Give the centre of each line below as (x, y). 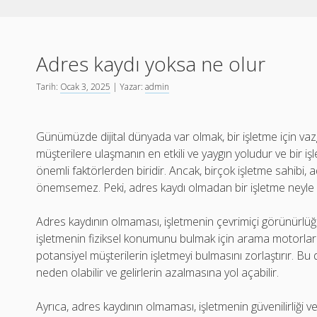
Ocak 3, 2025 (86, 87)
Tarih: (48, 87)
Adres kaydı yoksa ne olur (151, 64)
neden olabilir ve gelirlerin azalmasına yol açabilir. (158, 272)
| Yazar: (128, 87)
